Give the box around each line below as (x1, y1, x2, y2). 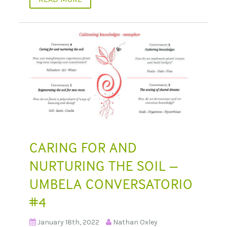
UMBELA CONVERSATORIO (29, 175, 193, 193)
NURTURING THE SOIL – (29, 157, 178, 175)
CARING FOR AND (29, 139, 137, 157)
